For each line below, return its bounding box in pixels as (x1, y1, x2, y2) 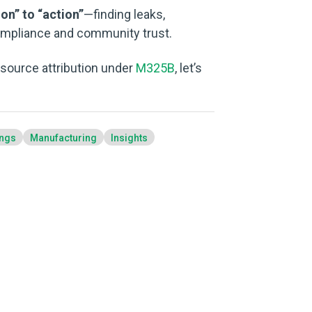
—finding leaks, (84, 7, 165, 22)
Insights (111, 132, 148, 144)
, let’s (175, 60, 202, 75)
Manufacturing (30, 132, 97, 144)
